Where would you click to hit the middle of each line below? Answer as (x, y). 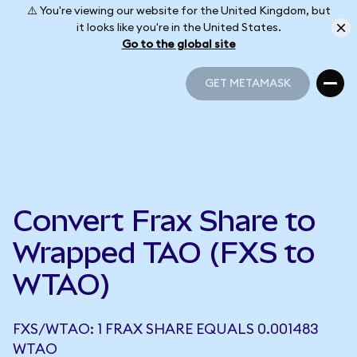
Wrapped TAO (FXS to (164, 253)
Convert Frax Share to (164, 221)
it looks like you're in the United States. (178, 27)
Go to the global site (178, 44)
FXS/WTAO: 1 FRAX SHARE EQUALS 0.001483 (166, 329)
